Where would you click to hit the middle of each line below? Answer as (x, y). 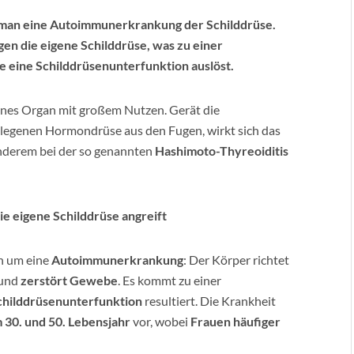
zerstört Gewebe (69, 280)
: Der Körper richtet (236, 260)
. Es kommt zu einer (169, 280)
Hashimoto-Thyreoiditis (222, 151)
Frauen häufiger (235, 321)
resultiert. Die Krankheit (209, 301)
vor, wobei (160, 321)
